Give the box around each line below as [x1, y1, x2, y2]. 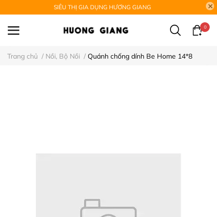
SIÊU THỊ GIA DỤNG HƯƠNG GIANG [54, 3, 151, 11]
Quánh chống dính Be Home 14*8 [88, 52, 192, 61]
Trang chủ [7, 52, 38, 61]
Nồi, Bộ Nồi [46, 52, 80, 61]
